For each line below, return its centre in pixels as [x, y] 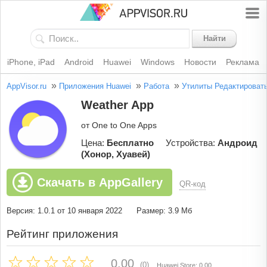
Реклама [242, 62]
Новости [200, 62]
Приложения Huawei [95, 86]
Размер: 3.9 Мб [164, 211]
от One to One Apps [119, 125]
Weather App [117, 105]
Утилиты [197, 86]
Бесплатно [130, 143]
